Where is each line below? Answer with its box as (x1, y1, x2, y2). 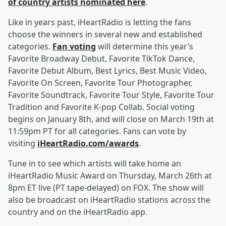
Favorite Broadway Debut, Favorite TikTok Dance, (8, 53, 195, 65)
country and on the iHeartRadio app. (8, 206, 147, 218)
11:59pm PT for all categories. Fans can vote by (8, 126, 186, 137)
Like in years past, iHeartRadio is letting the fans (8, 17, 191, 28)
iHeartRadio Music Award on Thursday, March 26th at (8, 170, 212, 182)
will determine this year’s (96, 41, 193, 52)
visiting (8, 138, 37, 149)
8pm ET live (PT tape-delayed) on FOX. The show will (8, 182, 204, 194)
